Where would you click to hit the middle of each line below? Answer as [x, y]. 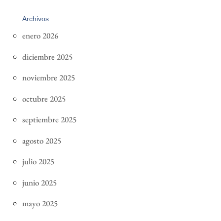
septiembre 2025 [49, 120]
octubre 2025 [44, 98]
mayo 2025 [40, 203]
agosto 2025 [41, 140]
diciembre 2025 [47, 56]
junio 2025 [39, 182]
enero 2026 [40, 36]
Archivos [35, 19]
